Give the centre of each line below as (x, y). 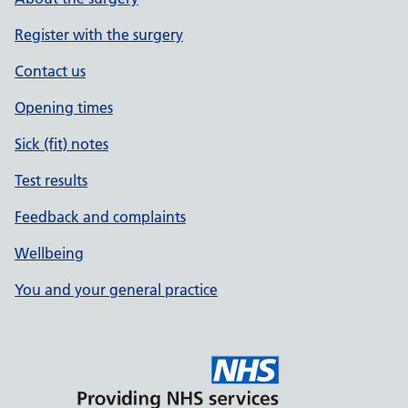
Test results (51, 180)
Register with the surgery (99, 35)
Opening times (64, 107)
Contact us (50, 71)
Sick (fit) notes (61, 144)
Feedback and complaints (100, 217)
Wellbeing (49, 253)
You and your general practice (116, 290)
